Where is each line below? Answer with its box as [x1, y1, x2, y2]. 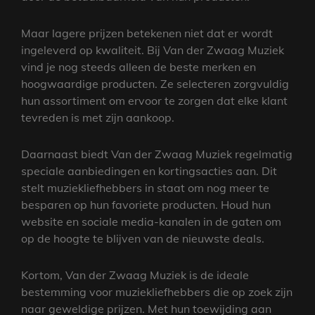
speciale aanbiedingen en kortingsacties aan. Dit [21, 163, 277, 178]
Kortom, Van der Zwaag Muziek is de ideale [21, 267, 249, 282]
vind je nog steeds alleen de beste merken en [21, 59, 256, 74]
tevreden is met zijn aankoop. [21, 110, 174, 124]
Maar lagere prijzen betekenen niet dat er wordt [21, 25, 273, 40]
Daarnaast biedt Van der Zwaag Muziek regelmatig [21, 146, 292, 161]
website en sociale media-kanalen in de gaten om [21, 214, 281, 229]
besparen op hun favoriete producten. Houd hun [21, 197, 271, 212]
